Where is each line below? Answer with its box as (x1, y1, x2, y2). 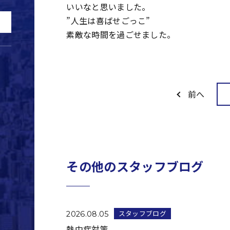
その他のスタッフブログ (66, 157, 204, 176)
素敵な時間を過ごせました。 (66, 28, 176, 41)
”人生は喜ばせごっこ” (66, 14, 150, 27)
